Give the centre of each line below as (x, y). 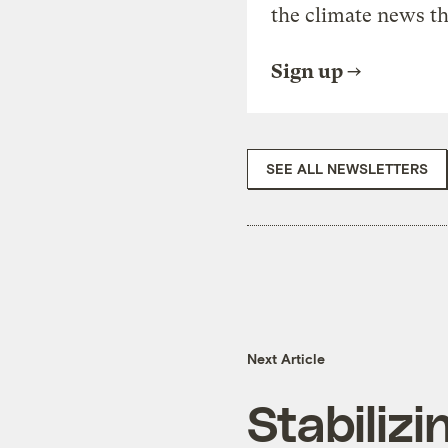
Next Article (286, 359)
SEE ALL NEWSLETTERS (347, 168)
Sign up (307, 71)
